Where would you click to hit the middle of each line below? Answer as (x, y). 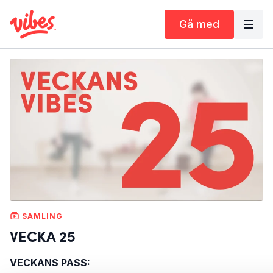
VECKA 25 (43, 235)
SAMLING (41, 216)
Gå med (199, 24)
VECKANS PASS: (50, 262)
